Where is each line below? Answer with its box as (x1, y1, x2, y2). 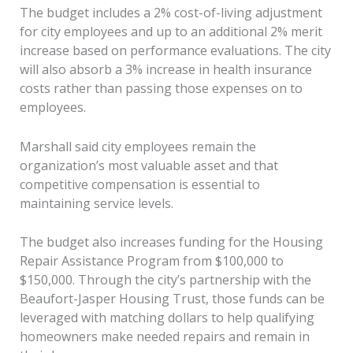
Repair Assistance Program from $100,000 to (19, 252, 284, 270)
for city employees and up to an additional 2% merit (19, 22, 322, 40)
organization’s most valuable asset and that (19, 156, 278, 174)
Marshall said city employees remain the (19, 137, 256, 155)
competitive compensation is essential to (19, 175, 260, 193)
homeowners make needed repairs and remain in (19, 328, 310, 346)
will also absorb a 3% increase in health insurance (19, 60, 312, 78)
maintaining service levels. (19, 194, 173, 212)
